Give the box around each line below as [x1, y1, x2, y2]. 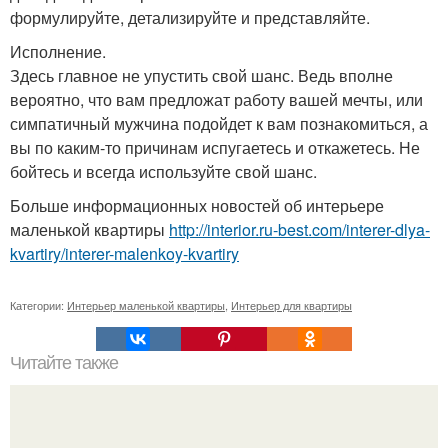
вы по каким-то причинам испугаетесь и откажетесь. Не [10, 135, 420, 159]
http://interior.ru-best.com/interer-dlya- [169, 217, 430, 241]
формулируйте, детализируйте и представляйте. [10, 5, 370, 29]
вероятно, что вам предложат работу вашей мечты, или [10, 87, 423, 111]
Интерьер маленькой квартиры [67, 296, 225, 313]
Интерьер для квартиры [231, 296, 352, 313]
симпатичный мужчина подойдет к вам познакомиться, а [10, 111, 428, 135]
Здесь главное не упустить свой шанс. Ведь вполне [10, 63, 393, 87]
